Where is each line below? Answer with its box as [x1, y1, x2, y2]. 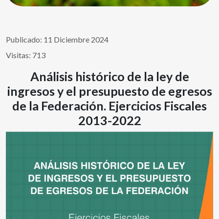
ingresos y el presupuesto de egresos [7, 84, 212, 98]
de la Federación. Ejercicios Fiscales [12, 98, 207, 113]
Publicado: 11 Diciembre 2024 [6, 35, 109, 44]
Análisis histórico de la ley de [30, 69, 189, 84]
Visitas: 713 [6, 50, 45, 60]
